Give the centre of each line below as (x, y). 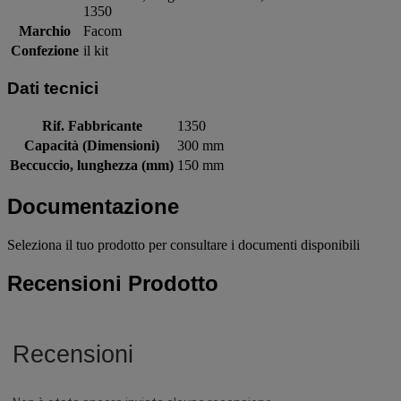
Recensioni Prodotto (113, 283)
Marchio (45, 31)
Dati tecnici (53, 89)
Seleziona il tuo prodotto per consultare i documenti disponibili (183, 244)
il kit (96, 51)
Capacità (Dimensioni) (92, 145)
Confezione (45, 51)
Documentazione (93, 206)
